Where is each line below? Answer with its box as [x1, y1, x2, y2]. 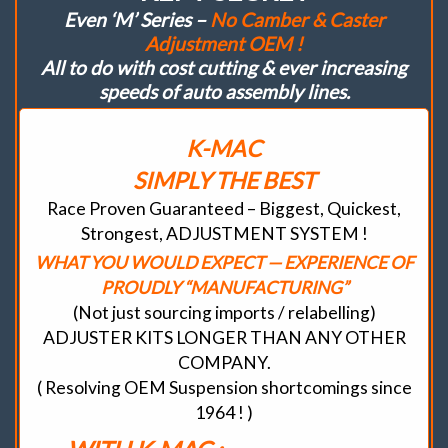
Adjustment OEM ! [145, 32, 303, 56]
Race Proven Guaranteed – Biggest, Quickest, [47, 197, 401, 219]
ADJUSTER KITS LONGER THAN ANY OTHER [42, 326, 406, 348]
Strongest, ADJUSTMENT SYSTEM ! [80, 222, 368, 244]
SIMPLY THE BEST [133, 165, 315, 194]
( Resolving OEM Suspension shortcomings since [36, 376, 412, 398]
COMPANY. [177, 351, 271, 373]
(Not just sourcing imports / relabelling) [72, 301, 376, 323]
